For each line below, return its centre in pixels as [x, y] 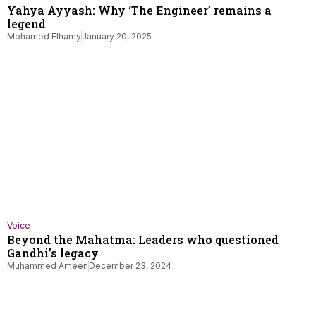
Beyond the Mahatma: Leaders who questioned [143, 239]
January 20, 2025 [117, 36]
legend [26, 24]
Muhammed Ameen [48, 266]
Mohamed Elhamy [44, 36]
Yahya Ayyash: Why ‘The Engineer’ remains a [139, 10]
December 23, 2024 [130, 266]
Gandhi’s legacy [53, 253]
